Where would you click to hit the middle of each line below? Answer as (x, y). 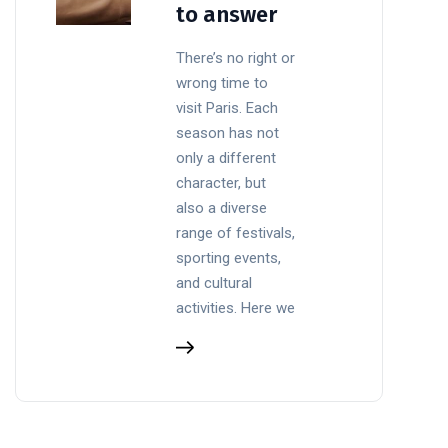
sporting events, (229, 257)
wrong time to (222, 82)
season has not (228, 132)
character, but (221, 182)
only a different (226, 157)
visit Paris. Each (227, 107)
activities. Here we (236, 307)
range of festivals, (236, 232)
